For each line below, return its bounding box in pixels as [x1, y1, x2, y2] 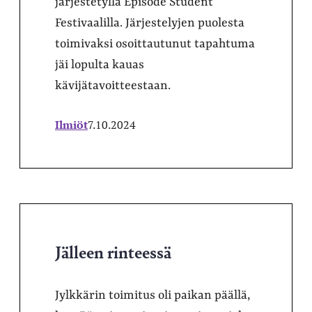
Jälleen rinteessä [55, 239, 171, 263]
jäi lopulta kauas [55, 57, 144, 72]
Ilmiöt [55, 116, 88, 132]
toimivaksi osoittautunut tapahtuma [55, 36, 255, 51]
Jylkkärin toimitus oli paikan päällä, [55, 288, 250, 302]
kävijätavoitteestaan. [55, 78, 171, 93]
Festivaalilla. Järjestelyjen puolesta [55, 15, 244, 30]
